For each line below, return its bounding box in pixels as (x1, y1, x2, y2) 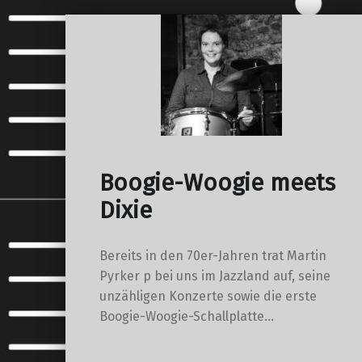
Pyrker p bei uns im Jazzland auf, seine (99, 267, 330, 284)
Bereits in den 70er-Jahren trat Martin (99, 247, 326, 263)
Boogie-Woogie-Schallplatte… (99, 308, 274, 324)
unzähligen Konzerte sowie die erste (99, 288, 317, 304)
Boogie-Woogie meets (99, 169, 335, 198)
